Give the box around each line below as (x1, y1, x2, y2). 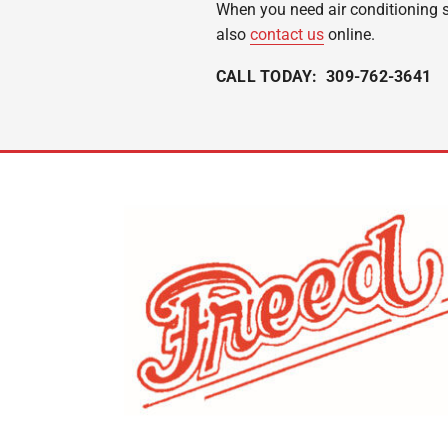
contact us (250, 24, 324, 44)
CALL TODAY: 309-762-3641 (216, 66, 431, 86)
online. (324, 24, 375, 44)
